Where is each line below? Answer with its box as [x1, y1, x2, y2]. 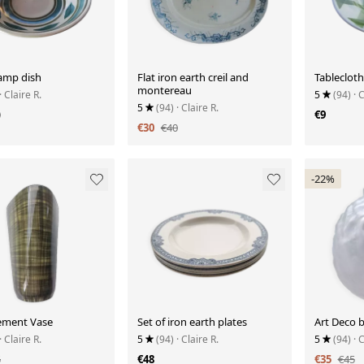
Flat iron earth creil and [136, 69, 249, 84]
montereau [136, 82, 192, 97]
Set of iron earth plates [136, 314, 247, 330]
